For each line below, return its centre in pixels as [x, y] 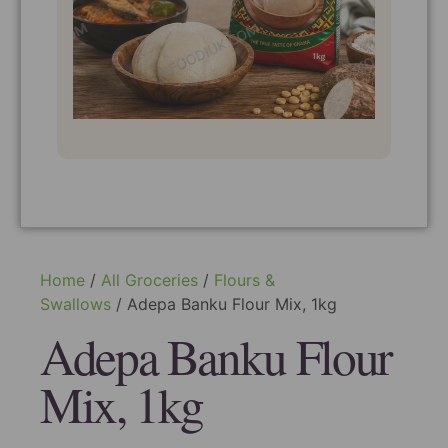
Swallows [75, 304]
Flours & [244, 280]
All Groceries [149, 280]
